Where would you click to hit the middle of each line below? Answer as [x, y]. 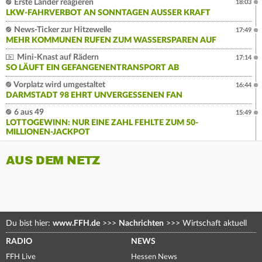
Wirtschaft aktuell [213, 224]
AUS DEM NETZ [53, 161]
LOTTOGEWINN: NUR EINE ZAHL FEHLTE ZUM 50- [102, 123]
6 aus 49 [28, 113]
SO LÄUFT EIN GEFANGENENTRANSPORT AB [92, 68]
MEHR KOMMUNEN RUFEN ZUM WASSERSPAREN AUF [111, 41]
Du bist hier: [29, 224]
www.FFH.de [76, 224]
